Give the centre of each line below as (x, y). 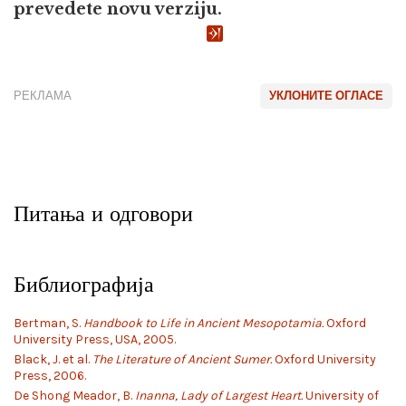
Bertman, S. (48, 323)
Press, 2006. (50, 375)
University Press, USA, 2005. (95, 339)
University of (341, 395)
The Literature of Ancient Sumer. (182, 359)
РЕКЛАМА (43, 95)
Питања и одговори (103, 213)
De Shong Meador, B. (74, 395)
